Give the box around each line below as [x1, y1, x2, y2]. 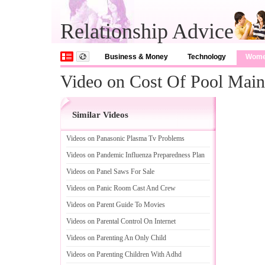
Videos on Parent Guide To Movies [66, 201, 165, 209]
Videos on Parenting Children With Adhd [66, 250, 182, 258]
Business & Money [105, 53, 168, 61]
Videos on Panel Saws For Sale [66, 167, 154, 176]
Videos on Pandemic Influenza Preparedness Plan [66, 151, 205, 159]
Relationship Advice [60, 20, 234, 43]
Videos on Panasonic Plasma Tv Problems [66, 134, 185, 143]
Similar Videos [72, 110, 128, 119]
